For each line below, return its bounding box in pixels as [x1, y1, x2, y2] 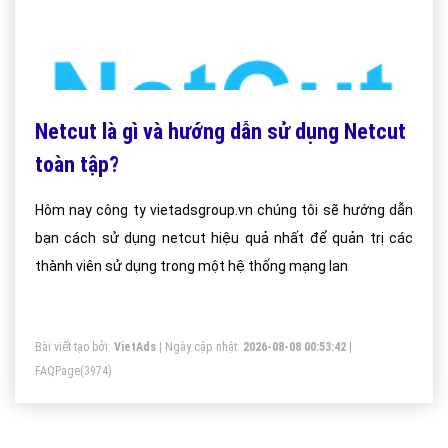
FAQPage [35, 364, 80, 378]
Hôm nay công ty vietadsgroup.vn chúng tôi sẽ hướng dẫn [35, 202, 413, 218]
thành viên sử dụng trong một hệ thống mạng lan [35, 258, 348, 274]
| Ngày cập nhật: [156, 340, 243, 354]
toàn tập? [35, 152, 119, 177]
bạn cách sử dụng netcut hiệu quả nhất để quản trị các [35, 230, 413, 246]
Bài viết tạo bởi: [35, 340, 114, 354]
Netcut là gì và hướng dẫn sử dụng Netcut [35, 119, 406, 144]
